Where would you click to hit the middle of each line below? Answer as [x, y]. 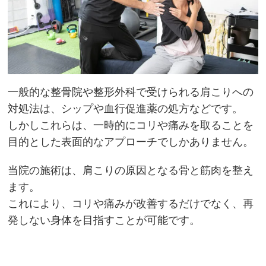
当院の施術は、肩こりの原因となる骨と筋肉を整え [131, 171]
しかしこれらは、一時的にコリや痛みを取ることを [131, 126]
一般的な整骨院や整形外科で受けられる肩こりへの [131, 92]
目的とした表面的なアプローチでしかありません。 [131, 142]
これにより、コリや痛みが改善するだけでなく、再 [131, 204]
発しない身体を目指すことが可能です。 [104, 221]
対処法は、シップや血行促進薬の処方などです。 [126, 109]
